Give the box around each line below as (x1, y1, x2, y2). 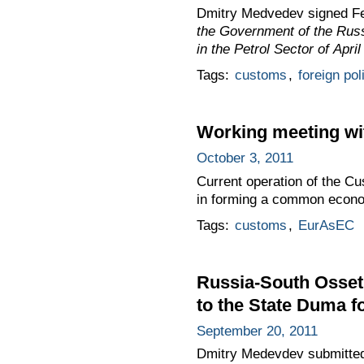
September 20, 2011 (196, 323, 318, 339)
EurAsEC (297, 217, 354, 233)
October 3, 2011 (196, 149, 293, 166)
